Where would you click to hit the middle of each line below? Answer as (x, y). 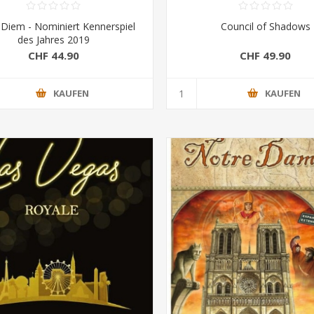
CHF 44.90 (53, 55)
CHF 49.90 (266, 55)
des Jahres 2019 (53, 39)
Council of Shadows (265, 26)
